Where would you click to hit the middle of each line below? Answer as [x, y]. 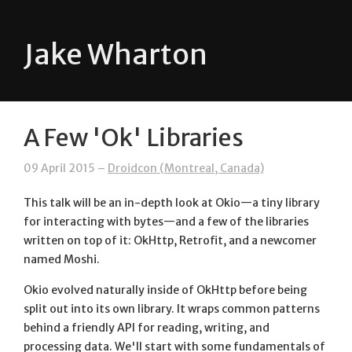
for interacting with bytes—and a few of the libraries [166, 222]
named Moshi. [62, 259]
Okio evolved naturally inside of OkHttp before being [165, 290]
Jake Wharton [115, 55]
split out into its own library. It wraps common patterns [172, 309]
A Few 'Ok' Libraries [134, 137]
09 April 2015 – [66, 168]
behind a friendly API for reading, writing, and [147, 328]
